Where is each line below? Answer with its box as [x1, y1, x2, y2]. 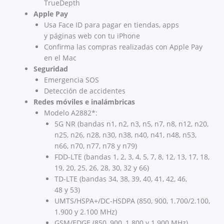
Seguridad [33, 64, 68, 74]
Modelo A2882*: [44, 108, 97, 118]
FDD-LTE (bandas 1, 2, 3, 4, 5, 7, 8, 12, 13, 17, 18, [54, 152, 209, 162]
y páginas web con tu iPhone [44, 31, 140, 41]
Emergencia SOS [44, 75, 99, 85]
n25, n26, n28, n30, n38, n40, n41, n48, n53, [54, 130, 196, 140]
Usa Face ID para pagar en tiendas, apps [44, 20, 179, 30]
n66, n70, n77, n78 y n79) [54, 141, 137, 151]
